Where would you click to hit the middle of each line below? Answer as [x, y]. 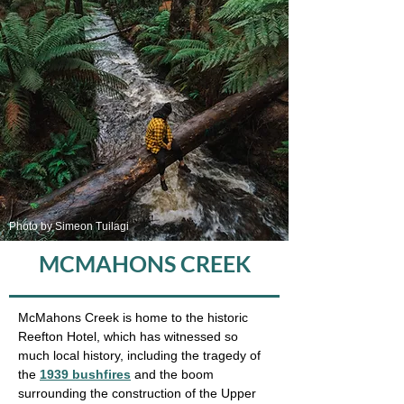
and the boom [172, 374]
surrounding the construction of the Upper [137, 393]
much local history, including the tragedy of [139, 355]
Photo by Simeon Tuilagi [69, 226]
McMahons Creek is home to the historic [133, 317]
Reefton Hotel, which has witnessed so [128, 336]
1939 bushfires [85, 374]
